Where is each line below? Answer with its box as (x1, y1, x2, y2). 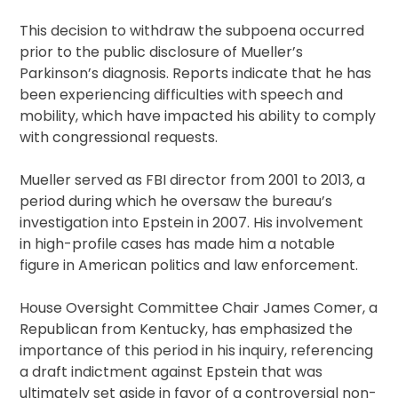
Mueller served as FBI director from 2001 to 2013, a (20, 170, 366, 191)
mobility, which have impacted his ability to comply (20, 106, 377, 127)
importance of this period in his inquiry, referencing (20, 340, 374, 362)
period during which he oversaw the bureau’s (20, 191, 333, 212)
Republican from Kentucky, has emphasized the (20, 319, 354, 340)
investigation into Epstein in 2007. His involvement (20, 212, 364, 234)
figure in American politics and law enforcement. (20, 255, 359, 276)
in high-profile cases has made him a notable (20, 234, 336, 255)
